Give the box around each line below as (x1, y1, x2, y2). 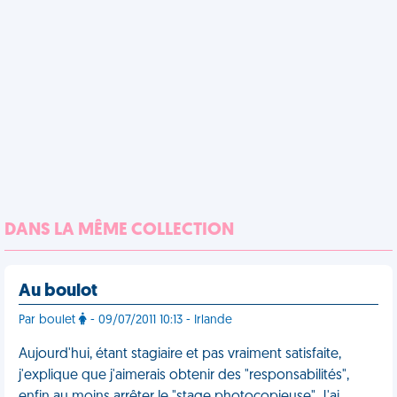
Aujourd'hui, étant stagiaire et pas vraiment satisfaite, (19, 347, 341, 362)
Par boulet (19, 314, 79, 327)
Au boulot (19, 283, 97, 300)
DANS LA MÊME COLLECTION (4, 222, 234, 239)
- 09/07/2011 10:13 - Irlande (87, 314, 232, 327)
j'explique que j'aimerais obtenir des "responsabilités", (19, 369, 349, 383)
